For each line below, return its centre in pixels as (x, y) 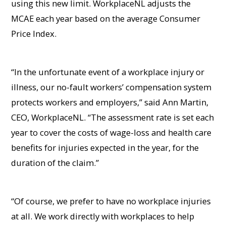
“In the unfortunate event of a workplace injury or (108, 72)
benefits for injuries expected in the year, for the (105, 147)
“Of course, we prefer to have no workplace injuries (111, 201)
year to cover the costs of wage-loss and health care (111, 132)
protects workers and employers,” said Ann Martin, (110, 102)
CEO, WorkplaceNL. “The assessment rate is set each (113, 117)
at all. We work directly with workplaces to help (103, 216)
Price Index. (34, 33)
